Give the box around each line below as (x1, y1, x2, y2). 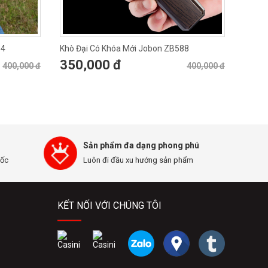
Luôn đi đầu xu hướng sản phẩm (83, 156, 193, 165)
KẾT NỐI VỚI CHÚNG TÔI (57, 200, 162, 211)
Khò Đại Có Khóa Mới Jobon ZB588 (60, 44, 189, 53)
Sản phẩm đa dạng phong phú (83, 141, 199, 150)
